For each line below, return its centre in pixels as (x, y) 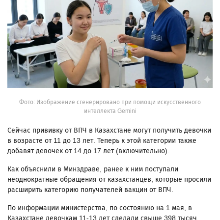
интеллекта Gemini (110, 111)
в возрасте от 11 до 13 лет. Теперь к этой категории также (102, 140)
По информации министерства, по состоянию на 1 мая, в (100, 208)
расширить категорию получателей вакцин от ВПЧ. (90, 190)
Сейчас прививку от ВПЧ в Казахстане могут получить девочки (109, 130)
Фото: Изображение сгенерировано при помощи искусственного (110, 102)
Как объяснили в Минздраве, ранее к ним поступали (93, 169)
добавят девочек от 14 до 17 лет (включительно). (88, 151)
